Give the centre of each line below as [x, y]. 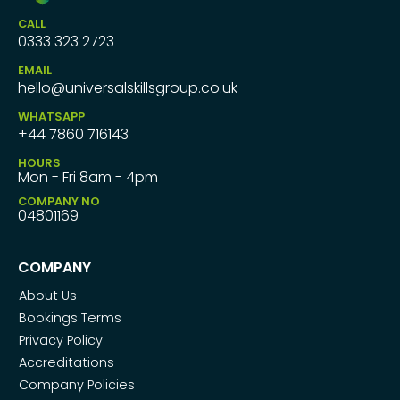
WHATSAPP [51, 116]
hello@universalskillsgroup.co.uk [128, 87]
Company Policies [77, 384]
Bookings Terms [70, 317]
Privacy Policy [61, 340]
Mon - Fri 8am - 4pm [88, 177]
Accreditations [67, 362]
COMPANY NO [59, 201]
